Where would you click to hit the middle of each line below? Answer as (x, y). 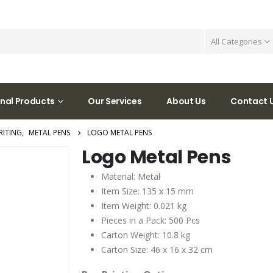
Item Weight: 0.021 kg (144, 205)
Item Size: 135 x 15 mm (147, 191)
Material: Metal (131, 176)
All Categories (237, 41)
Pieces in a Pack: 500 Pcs (151, 220)
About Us (186, 101)
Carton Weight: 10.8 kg (146, 235)
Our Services (115, 101)
